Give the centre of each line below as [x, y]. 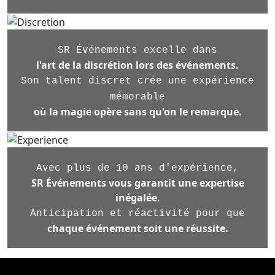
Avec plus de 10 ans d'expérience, [137, 168]
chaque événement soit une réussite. [137, 228]
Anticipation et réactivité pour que [137, 213]
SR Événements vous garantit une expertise [137, 183]
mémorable [137, 97]
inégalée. [137, 197]
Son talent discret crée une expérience [137, 81]
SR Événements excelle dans [137, 50]
